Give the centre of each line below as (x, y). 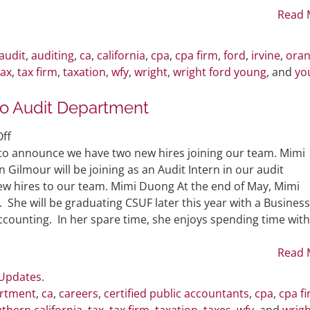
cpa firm (197, 55)
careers (79, 293)
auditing (53, 55)
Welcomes (37, 168)
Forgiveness (43, 30)
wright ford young (220, 72)
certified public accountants (176, 293)
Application (41, 47)
